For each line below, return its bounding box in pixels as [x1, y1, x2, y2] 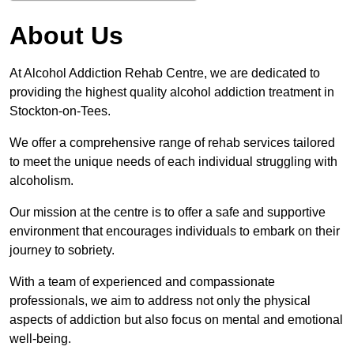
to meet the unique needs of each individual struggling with [9, 155, 337, 169]
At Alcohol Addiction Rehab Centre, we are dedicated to [9, 66, 320, 81]
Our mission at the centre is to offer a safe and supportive [9, 205, 326, 220]
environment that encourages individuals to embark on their [9, 224, 340, 239]
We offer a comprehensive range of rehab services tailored [9, 136, 335, 150]
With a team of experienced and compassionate [9, 275, 275, 289]
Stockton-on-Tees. [9, 104, 114, 119]
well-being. [9, 332, 71, 346]
